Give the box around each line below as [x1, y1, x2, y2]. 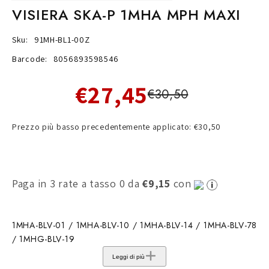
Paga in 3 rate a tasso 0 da [12, 177, 143, 191]
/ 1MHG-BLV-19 [12, 233, 75, 246]
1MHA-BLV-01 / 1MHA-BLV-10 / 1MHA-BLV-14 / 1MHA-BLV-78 [12, 219, 257, 232]
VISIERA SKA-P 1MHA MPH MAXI [12, 4, 241, 26]
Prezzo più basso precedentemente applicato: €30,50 [12, 121, 221, 133]
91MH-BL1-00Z [34, 34, 90, 46]
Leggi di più [112, 253, 145, 260]
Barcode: [12, 53, 47, 65]
